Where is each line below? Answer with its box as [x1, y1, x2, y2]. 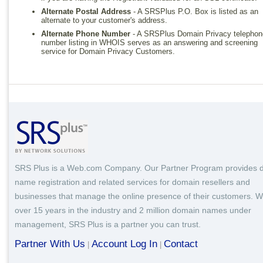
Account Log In [92, 238, 157, 249]
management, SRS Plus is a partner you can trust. [15, 220, 201, 229]
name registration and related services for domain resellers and [15, 177, 250, 187]
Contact [164, 238, 198, 249]
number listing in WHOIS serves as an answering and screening [41, 38, 258, 47]
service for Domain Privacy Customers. [41, 47, 175, 56]
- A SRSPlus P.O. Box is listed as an [131, 7, 258, 16]
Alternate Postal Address [41, 7, 131, 16]
